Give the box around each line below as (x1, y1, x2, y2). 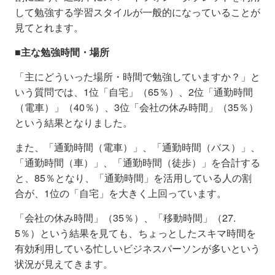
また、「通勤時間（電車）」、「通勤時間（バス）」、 (15, 139, 260, 154)
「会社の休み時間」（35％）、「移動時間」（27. (15, 210, 236, 225)
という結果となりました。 (15, 115, 133, 130)
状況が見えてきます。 (15, 256, 113, 271)
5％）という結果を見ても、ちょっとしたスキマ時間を (15, 225, 256, 240)
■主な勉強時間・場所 (15, 44, 109, 59)
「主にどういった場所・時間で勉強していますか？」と (15, 69, 260, 83)
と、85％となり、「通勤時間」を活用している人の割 (15, 170, 252, 185)
